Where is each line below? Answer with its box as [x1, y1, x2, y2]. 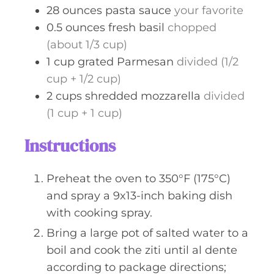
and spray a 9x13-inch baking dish [46, 189, 232, 202]
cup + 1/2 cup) [46, 72, 121, 86]
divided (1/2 [177, 55, 239, 68]
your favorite [174, 4, 243, 17]
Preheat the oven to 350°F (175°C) [46, 172, 231, 185]
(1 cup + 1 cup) [46, 106, 122, 120]
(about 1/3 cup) [46, 38, 127, 51]
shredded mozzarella [85, 89, 201, 103]
